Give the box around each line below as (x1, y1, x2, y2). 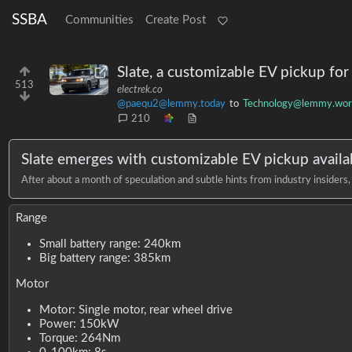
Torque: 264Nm (38, 332, 120, 344)
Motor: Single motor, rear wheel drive (38, 303, 233, 316)
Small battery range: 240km (38, 237, 181, 250)
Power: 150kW (38, 317, 119, 330)
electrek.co (116, 83, 163, 95)
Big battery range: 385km (38, 251, 170, 264)
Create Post (145, 14, 206, 26)
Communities (64, 14, 134, 26)
